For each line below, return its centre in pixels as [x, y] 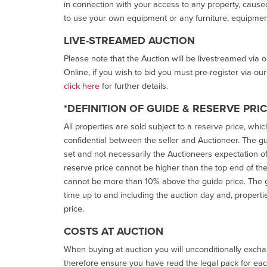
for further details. [134, 86]
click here [82, 86]
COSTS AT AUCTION [114, 231]
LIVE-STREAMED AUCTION [129, 40]
